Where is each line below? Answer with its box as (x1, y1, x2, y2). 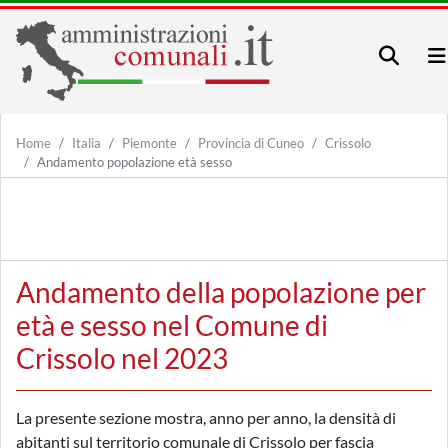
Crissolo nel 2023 (16, 341, 228, 375)
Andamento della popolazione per (16, 275, 426, 309)
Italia (72, 135, 101, 151)
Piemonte (122, 135, 177, 151)
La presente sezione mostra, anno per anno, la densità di (16, 408, 396, 427)
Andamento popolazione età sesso (37, 154, 232, 170)
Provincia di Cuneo (198, 135, 304, 151)
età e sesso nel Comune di (16, 308, 328, 342)
